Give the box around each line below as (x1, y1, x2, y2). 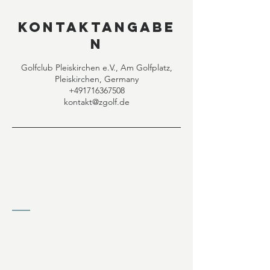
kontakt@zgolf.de (63, 96, 130, 107)
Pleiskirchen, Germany (54, 73, 139, 84)
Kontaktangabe (17, 18, 175, 36)
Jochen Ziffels (12, 255, 75, 268)
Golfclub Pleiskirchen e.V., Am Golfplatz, (20, 61, 172, 73)
